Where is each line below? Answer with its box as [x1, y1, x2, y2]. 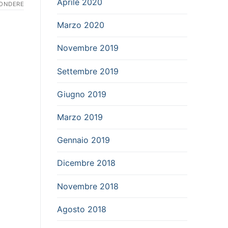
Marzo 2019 [57, 112, 103, 123]
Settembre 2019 [57, 66, 119, 76]
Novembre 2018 [57, 181, 119, 191]
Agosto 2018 [57, 204, 106, 214]
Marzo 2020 [57, 20, 104, 31]
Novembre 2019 [57, 43, 119, 53]
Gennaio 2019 [57, 135, 110, 146]
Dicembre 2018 [57, 158, 116, 168]
